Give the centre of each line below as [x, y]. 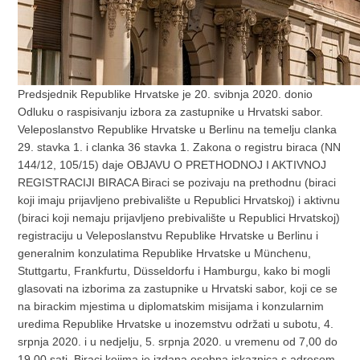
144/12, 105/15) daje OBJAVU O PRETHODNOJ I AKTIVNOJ [172, 165]
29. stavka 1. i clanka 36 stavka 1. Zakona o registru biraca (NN [180, 147]
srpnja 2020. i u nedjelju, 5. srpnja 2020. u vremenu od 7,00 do [178, 342]
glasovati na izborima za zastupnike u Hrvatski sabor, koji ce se [178, 289]
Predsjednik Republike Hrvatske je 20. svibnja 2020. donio [166, 94]
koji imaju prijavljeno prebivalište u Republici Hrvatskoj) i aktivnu [179, 200]
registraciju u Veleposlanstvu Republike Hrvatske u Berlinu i [168, 236]
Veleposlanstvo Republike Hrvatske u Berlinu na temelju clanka [178, 130]
